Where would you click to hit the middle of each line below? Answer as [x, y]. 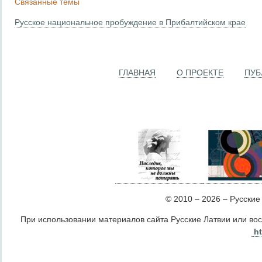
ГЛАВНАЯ [137, 73]
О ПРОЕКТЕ [200, 73]
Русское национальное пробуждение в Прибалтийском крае [130, 22]
